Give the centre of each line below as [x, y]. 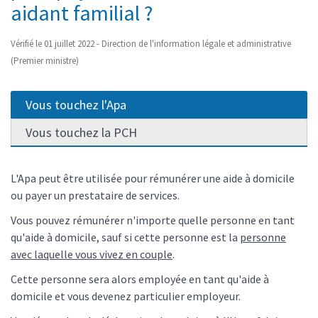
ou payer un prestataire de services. [95, 195]
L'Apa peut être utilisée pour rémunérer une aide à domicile [153, 178]
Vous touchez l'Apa [76, 104]
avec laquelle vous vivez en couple [92, 254]
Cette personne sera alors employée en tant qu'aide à [140, 279]
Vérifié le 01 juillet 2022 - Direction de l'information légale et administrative [151, 43]
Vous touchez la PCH [81, 132]
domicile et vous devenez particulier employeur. [126, 296]
